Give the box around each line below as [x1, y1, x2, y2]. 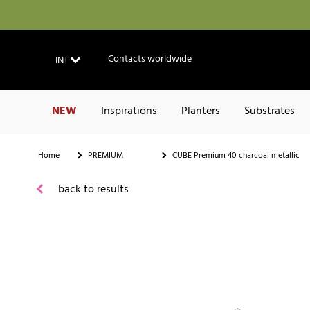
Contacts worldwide [108, 51, 192, 68]
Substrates [244, 102, 295, 121]
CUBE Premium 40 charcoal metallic [172, 148, 300, 163]
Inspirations [101, 102, 157, 121]
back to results [55, 180, 129, 199]
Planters [181, 102, 220, 121]
